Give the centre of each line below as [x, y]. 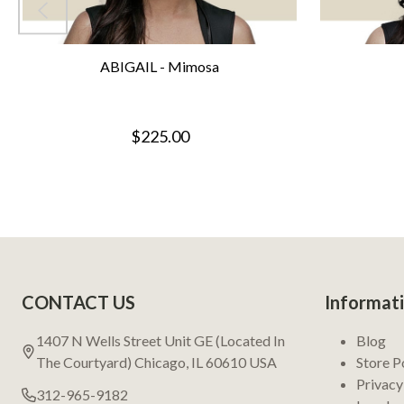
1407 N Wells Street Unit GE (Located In [161, 341]
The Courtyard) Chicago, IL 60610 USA [156, 363]
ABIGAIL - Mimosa [160, 67]
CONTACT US [78, 303]
